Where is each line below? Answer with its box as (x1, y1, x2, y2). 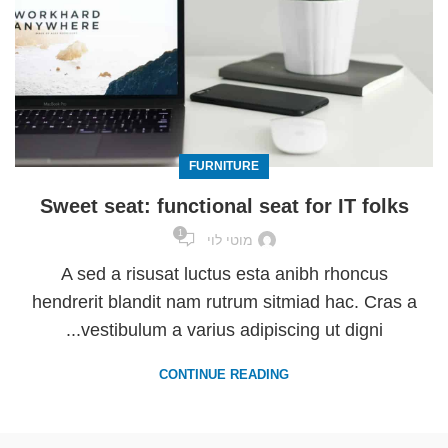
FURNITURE (189, 158, 259, 173)
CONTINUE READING (159, 367, 289, 383)
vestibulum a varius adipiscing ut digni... (80, 320, 383, 341)
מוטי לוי (207, 231, 253, 248)
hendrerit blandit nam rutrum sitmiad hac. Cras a (31, 292, 417, 313)
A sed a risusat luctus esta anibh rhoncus (60, 264, 388, 285)
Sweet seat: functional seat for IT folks (39, 194, 409, 217)
